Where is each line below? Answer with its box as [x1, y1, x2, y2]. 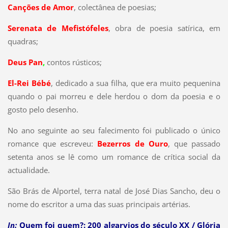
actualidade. [7, 165, 50, 176]
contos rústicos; [44, 57, 102, 68]
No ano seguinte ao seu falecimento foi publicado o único [7, 125, 221, 136]
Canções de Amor [7, 2, 74, 13]
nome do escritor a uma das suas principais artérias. [7, 199, 190, 210]
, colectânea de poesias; [73, 2, 156, 13]
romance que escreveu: [7, 138, 98, 149]
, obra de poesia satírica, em [108, 23, 221, 34]
